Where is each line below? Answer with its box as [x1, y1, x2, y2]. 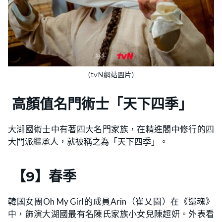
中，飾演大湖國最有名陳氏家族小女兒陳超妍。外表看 [8, 209, 214, 220]
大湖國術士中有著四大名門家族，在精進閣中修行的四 [8, 124, 214, 135]
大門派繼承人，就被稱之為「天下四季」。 [8, 136, 168, 147]
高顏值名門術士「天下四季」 [8, 96, 192, 113]
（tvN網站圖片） [84, 70, 138, 80]
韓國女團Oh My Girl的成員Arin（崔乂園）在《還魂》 [8, 196, 214, 207]
